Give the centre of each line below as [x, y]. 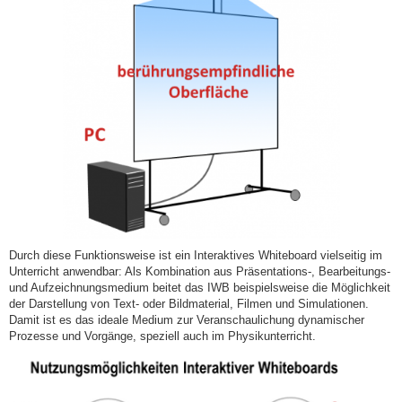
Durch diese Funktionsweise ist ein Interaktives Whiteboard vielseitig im [196, 255]
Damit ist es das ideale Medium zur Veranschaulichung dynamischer [187, 319]
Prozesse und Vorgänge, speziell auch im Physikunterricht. [162, 336]
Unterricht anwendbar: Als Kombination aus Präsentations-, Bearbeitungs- [200, 271]
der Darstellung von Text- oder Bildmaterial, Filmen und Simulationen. [189, 303]
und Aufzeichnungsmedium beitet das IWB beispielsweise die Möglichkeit [200, 287]
